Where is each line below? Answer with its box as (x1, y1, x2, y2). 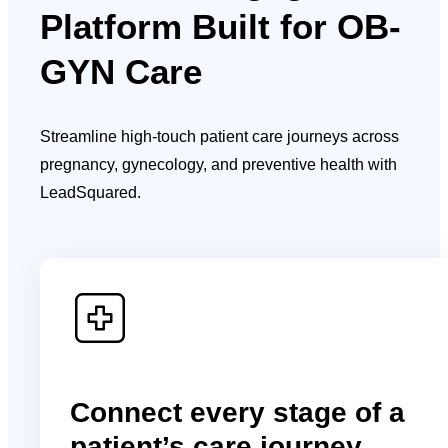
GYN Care (40, 51, 203, 91)
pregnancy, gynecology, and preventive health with (40, 155, 398, 173)
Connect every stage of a (70, 396, 406, 428)
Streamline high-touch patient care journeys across (40, 127, 400, 145)
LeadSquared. (40, 183, 142, 201)
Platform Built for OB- (40, 6, 402, 46)
